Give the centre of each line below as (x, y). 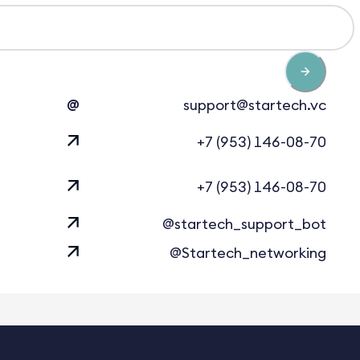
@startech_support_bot (244, 224)
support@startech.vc (254, 105)
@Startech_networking (247, 253)
